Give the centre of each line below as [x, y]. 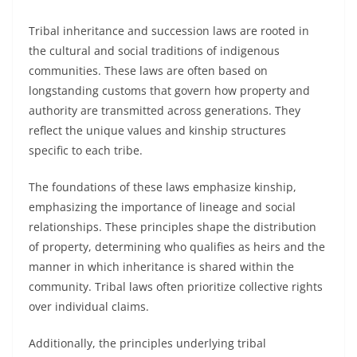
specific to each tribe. [86, 150]
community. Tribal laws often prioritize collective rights [176, 286]
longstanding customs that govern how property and [169, 90]
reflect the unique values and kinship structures [157, 130]
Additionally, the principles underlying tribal [147, 343]
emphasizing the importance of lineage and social [162, 207]
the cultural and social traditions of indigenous [154, 51]
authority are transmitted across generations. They [165, 110]
